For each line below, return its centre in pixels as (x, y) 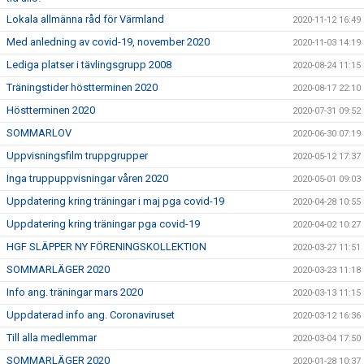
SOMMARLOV (39, 133)
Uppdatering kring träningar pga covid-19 (103, 224)
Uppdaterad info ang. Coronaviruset (91, 315)
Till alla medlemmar (52, 338)
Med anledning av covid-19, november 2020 (108, 42)
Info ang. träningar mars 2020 (75, 292)
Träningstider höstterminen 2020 (82, 87)
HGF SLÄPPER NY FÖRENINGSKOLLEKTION (106, 247)
